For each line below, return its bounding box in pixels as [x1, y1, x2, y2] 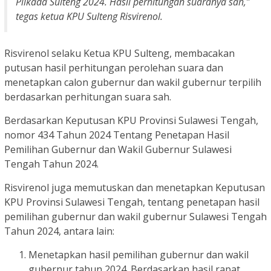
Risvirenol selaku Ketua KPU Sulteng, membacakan [4, 47, 235, 60]
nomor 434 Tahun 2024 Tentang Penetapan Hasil [4, 128, 229, 142]
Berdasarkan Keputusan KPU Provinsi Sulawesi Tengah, [4, 114, 258, 128]
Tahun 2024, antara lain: [4, 224, 114, 238]
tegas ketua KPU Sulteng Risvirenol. [16, 10, 163, 24]
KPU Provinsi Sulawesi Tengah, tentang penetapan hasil [4, 195, 260, 209]
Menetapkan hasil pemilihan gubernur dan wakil [28, 248, 249, 262]
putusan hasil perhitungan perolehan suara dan [4, 61, 223, 75]
